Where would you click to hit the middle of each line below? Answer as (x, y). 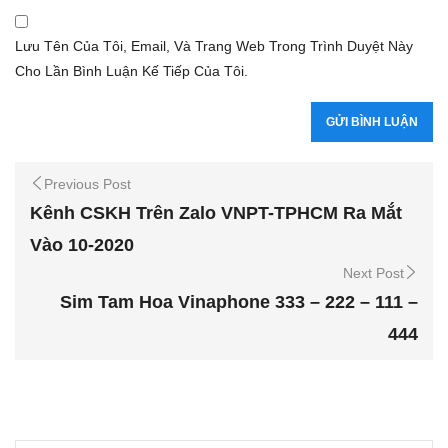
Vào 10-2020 (82, 245)
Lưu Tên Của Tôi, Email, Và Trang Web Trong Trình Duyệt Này (214, 45)
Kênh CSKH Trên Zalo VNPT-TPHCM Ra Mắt (216, 213)
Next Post (373, 273)
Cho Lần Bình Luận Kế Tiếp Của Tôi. (131, 70)
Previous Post (87, 184)
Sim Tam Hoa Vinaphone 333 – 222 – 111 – (239, 302)
